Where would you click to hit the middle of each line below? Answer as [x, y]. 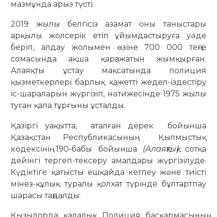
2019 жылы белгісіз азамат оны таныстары [108, 24]
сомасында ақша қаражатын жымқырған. [108, 59]
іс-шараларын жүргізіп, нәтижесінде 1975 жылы [108, 94]
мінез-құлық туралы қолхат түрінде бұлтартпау [108, 184]
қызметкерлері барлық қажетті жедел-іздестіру [108, 82]
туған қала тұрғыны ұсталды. [68, 106]
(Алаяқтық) [161, 149]
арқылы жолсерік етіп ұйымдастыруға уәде [108, 36]
